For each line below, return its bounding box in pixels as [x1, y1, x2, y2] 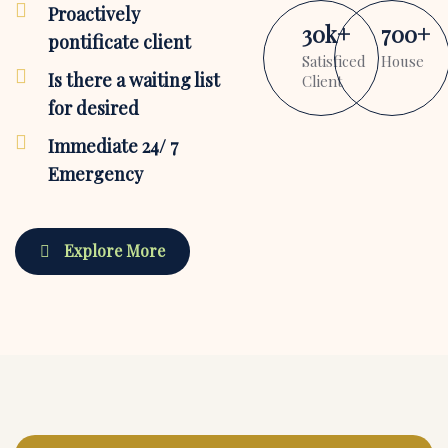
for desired [48, 96, 139, 120]
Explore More [60, 240, 165, 261]
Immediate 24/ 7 [48, 134, 178, 158]
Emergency [48, 162, 143, 186]
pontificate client [48, 30, 191, 54]
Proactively [48, 2, 140, 26]
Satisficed [302, 51, 366, 71]
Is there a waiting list [48, 68, 220, 92]
